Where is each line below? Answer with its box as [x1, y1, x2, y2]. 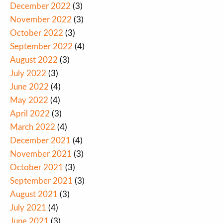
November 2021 [10, 150, 72, 159]
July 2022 [10, 69, 46, 78]
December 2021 [10, 136, 71, 145]
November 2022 [10, 15, 72, 24]
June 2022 [10, 83, 49, 92]
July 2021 [10, 204, 46, 213]
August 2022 [10, 56, 58, 65]
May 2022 [10, 96, 48, 105]
